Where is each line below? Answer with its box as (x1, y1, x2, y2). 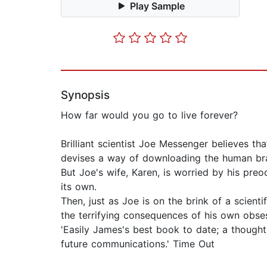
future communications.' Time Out (61, 238, 215, 250)
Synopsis (61, 88, 110, 103)
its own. (61, 181, 97, 193)
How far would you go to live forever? (61, 109, 238, 122)
